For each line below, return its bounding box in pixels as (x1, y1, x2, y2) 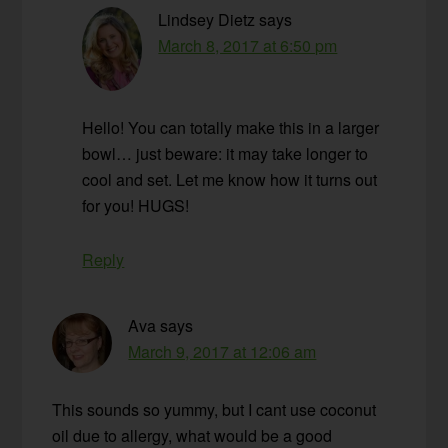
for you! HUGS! (82, 194, 190, 218)
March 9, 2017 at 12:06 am (128, 340, 317, 364)
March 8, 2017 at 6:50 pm (158, 34, 338, 58)
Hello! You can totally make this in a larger (82, 116, 380, 140)
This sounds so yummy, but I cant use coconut (52, 398, 377, 422)
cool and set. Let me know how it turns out (82, 168, 378, 192)
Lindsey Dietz (158, 8, 256, 32)
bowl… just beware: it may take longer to (82, 142, 369, 166)
